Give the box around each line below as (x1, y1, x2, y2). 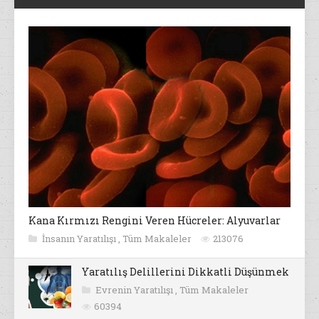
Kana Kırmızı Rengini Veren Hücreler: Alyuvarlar (28, 214, 281, 228)
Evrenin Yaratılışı (95, 283, 175, 297)
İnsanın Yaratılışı (42, 232, 118, 246)
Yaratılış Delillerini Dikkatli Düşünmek (82, 265, 289, 279)
